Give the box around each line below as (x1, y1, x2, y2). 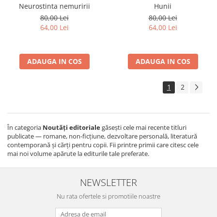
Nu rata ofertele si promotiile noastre (57, 192, 160, 201)
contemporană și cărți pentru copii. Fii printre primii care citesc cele (7, 140, 199, 150)
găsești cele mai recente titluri (100, 123, 186, 132)
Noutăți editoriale (43, 123, 100, 132)
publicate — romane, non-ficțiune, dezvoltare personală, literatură (7, 132, 197, 141)
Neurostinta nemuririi (18, 1, 90, 11)
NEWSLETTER (80, 175, 137, 189)
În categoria (7, 123, 43, 132)
